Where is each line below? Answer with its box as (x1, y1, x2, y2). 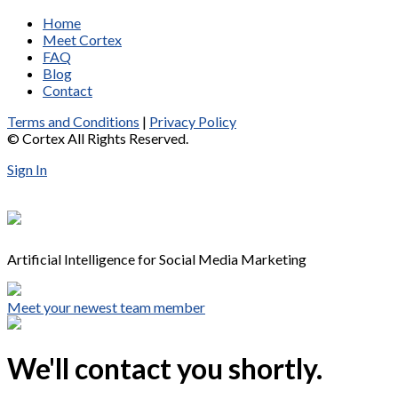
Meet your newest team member (7, 298, 205, 315)
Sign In (7, 161, 47, 178)
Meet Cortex (43, 31, 122, 48)
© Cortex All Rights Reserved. (7, 130, 188, 147)
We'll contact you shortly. (7, 351, 322, 386)
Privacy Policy (149, 113, 236, 130)
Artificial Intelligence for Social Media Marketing (7, 250, 306, 267)
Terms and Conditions (7, 113, 139, 130)
